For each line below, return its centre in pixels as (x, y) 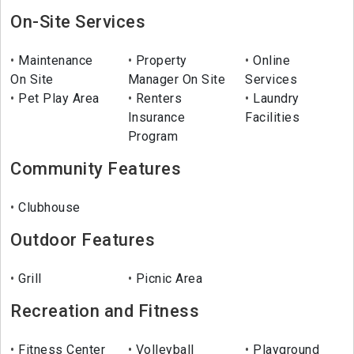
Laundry (274, 99)
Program (153, 137)
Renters (157, 99)
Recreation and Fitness (105, 311)
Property (160, 61)
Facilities (273, 118)
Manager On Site (177, 80)
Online (270, 61)
